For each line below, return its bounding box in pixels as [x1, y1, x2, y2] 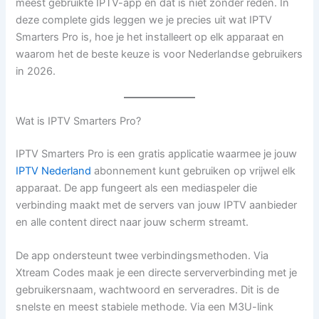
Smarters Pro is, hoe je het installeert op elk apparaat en [16, 31, 285, 44]
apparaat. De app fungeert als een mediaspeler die [16, 181, 258, 194]
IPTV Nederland [16, 164, 92, 177]
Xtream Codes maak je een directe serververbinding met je [16, 266, 298, 279]
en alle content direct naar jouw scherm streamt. [16, 215, 249, 229]
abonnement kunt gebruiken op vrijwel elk [91, 164, 296, 177]
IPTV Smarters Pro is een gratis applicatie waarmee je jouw [16, 147, 298, 160]
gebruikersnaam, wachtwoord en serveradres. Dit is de [16, 283, 280, 296]
